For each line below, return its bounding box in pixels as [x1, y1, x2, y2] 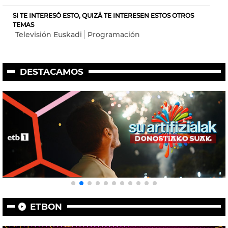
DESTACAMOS [19, 66, 83, 77]
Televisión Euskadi [15, 30, 82, 39]
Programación [88, 30, 140, 39]
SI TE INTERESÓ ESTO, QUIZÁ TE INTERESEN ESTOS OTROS [13, 11, 194, 19]
